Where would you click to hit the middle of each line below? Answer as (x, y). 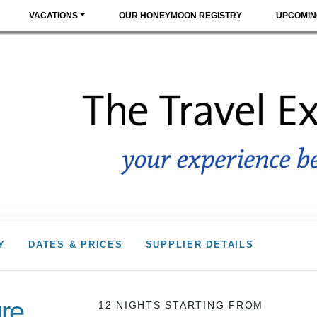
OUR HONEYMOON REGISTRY (181, 16)
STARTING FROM (214, 305)
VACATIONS (53, 16)
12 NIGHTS (132, 305)
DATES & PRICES (76, 245)
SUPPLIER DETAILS (200, 245)
